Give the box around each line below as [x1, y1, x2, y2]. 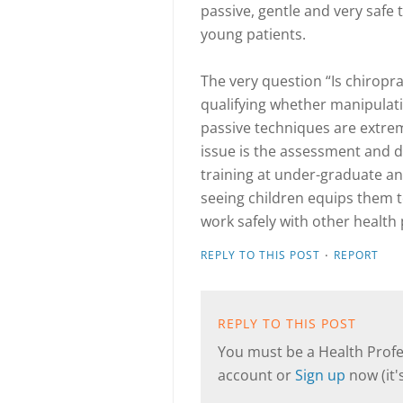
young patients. [201, 24, 306, 44]
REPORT [334, 247, 379, 263]
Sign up [295, 365, 349, 385]
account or [218, 365, 295, 385]
